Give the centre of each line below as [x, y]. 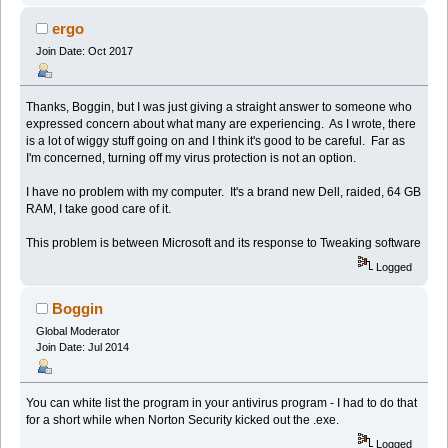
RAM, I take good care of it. [99, 208]
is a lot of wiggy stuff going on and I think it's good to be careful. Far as [216, 140]
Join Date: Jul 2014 [82, 347]
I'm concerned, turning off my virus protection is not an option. [191, 157]
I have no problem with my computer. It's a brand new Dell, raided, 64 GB [224, 191]
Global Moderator [77, 331]
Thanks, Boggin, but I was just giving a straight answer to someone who [219, 106]
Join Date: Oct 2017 [84, 50]
